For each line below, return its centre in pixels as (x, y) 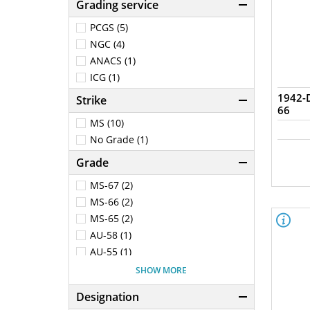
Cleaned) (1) (117, 295)
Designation (108, 297)
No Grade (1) (119, 140)
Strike (91, 101)
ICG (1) (105, 77)
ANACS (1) (113, 61)
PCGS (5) (109, 28)
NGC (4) (107, 44)
